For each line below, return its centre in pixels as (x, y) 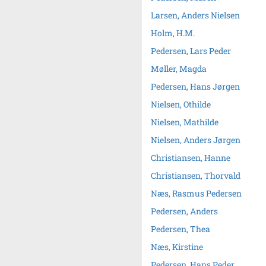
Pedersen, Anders (184, 211)
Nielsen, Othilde (181, 104)
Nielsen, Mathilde (185, 122)
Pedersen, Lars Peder (191, 51)
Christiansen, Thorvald (196, 175)
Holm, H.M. (173, 33)
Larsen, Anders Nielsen (195, 15)
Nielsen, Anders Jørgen (196, 140)
